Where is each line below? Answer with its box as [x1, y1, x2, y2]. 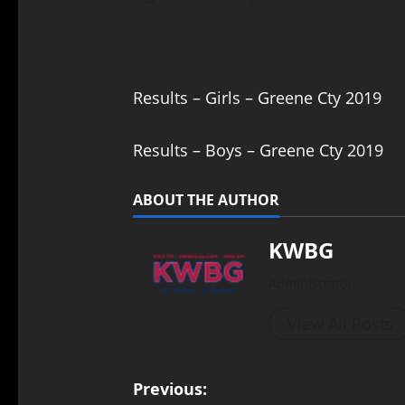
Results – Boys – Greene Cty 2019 [132, 138, 383, 161]
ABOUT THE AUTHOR [132, 189, 279, 210]
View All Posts [287, 312, 393, 334]
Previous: [132, 377, 207, 400]
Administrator [268, 274, 353, 292]
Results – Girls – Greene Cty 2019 [132, 86, 381, 108]
